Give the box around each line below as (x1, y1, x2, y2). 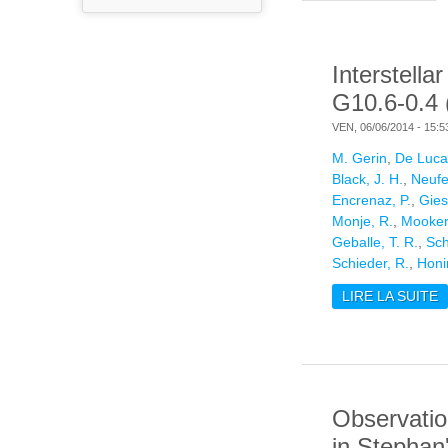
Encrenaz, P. (332, 192, 411, 209)
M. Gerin (332, 150, 387, 167)
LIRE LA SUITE (342, 288, 438, 305)
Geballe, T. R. (332, 234, 418, 251)
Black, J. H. (332, 171, 403, 188)
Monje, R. (332, 213, 393, 230)
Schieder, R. (332, 255, 409, 272)
